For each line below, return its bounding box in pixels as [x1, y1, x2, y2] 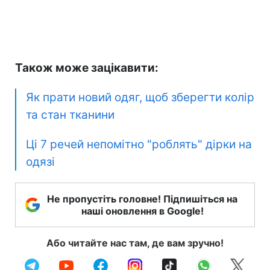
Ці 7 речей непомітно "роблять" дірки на [26, 137, 252, 152]
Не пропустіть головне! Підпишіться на [47, 193, 237, 206]
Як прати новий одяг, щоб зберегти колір [26, 90, 254, 105]
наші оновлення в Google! [81, 205, 204, 218]
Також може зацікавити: [15, 61, 159, 75]
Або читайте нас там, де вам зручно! [46, 237, 224, 250]
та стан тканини [26, 108, 115, 122]
